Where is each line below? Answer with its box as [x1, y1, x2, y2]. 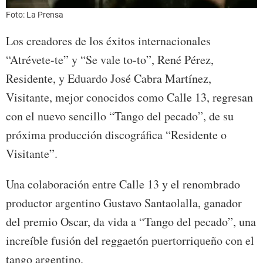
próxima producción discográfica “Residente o [6, 127, 227, 143]
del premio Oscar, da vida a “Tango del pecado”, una [6, 214, 256, 230]
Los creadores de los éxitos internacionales [6, 33, 211, 49]
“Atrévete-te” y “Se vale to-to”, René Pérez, [6, 52, 214, 68]
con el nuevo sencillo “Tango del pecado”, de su [6, 108, 234, 124]
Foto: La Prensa [6, 10, 63, 20]
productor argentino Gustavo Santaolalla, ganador [6, 195, 242, 211]
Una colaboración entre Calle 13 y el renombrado [6, 176, 240, 193]
